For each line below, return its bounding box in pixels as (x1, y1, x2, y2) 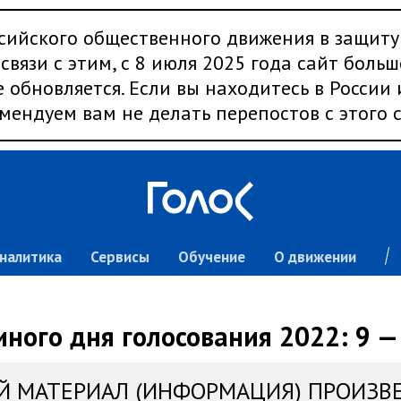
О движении (273, 247, 356, 267)
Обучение (177, 247, 245, 267)
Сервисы (90, 247, 149, 267)
